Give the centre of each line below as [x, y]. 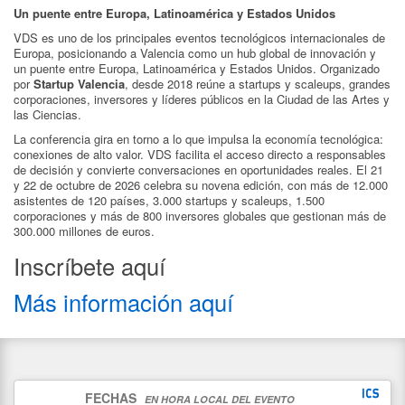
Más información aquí [123, 302]
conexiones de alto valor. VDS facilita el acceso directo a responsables [200, 155]
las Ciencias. [47, 115]
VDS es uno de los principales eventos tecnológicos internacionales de [199, 38]
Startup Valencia [79, 84]
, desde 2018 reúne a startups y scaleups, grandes [258, 84]
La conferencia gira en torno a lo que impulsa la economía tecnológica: [198, 139]
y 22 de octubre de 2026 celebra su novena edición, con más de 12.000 [201, 185]
